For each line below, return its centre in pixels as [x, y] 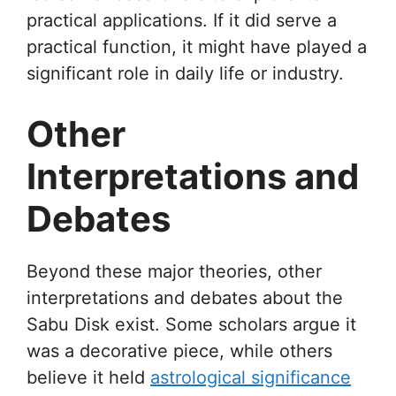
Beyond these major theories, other [174, 271]
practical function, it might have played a [197, 46]
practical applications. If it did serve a [182, 20]
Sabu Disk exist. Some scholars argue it [191, 324]
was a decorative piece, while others [179, 350]
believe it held [88, 377]
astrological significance [251, 377]
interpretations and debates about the [185, 297]
